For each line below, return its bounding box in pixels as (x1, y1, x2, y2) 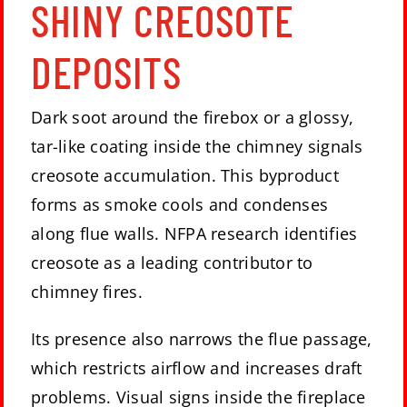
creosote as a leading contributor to (31, 251, 313, 273)
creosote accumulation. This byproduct (31, 164, 339, 186)
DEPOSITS (31, 45, 182, 98)
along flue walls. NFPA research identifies (31, 222, 358, 244)
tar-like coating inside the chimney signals (31, 134, 363, 157)
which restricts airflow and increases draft (31, 356, 362, 379)
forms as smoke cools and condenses (31, 193, 329, 215)
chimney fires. (31, 280, 143, 303)
